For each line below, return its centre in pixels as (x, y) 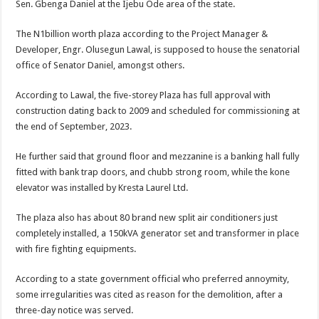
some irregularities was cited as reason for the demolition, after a (150, 294)
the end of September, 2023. (74, 126)
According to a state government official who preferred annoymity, (153, 279)
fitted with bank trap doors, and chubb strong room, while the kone (153, 172)
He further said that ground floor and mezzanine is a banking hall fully (158, 156)
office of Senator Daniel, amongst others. (100, 65)
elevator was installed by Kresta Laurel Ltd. (102, 188)
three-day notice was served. (75, 310)
